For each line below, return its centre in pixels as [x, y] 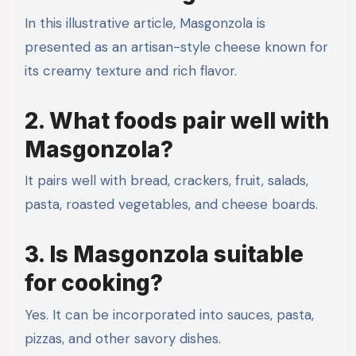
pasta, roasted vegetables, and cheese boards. [171, 205]
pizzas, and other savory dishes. [122, 338]
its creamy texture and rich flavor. [130, 71]
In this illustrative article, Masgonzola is [145, 23]
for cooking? [93, 283]
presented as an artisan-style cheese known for [176, 47]
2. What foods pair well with [176, 121]
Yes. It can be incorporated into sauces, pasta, [169, 314]
